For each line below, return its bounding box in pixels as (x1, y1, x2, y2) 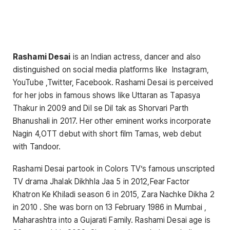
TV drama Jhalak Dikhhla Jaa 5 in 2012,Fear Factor (13, 177, 189, 187)
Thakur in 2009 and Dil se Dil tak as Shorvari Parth (13, 103, 189, 113)
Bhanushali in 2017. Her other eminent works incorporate (13, 116, 211, 126)
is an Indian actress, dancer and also (70, 52, 201, 62)
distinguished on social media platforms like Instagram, (13, 65, 209, 74)
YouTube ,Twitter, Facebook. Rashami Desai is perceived (13, 78, 214, 87)
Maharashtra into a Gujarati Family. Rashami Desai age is (13, 215, 210, 225)
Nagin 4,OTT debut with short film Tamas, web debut (13, 129, 202, 139)
